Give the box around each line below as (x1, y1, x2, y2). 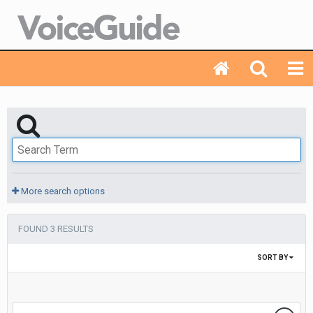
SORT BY (257, 254, 289, 261)
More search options (19, 186, 105, 196)
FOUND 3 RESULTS (18, 224, 94, 234)
